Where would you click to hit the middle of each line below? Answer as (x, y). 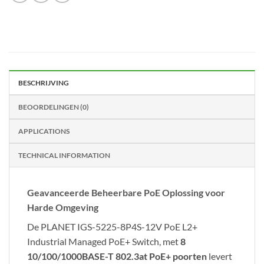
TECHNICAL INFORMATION (64, 155)
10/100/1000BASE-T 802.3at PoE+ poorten (117, 256)
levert (220, 256)
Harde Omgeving (63, 207)
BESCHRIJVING (44, 82)
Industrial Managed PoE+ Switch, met (104, 241)
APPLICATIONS (44, 131)
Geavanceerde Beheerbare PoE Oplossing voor (126, 192)
